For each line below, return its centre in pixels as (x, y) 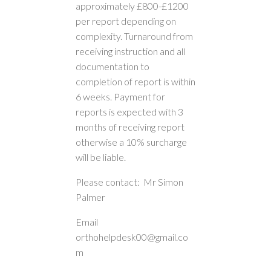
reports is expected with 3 (129, 112)
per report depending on (126, 21)
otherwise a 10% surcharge (131, 142)
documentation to (113, 66)
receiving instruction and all (130, 51)
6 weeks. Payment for (120, 96)
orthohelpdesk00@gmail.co (132, 237)
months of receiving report (130, 127)
